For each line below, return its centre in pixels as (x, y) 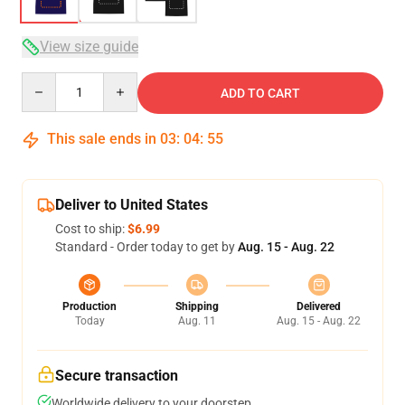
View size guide (89, 47)
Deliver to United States (132, 205)
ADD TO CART (260, 93)
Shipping (197, 306)
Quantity (46, 80)
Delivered (319, 306)
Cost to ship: (91, 229)
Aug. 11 (197, 321)
